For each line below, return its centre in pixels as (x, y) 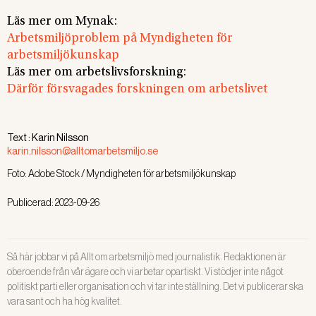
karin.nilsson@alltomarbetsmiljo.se (83, 151)
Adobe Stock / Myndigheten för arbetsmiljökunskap (132, 173)
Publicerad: (31, 202)
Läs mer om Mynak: (62, 22)
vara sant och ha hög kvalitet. (65, 301)
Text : (19, 137)
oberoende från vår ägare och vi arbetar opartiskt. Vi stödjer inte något (145, 271)
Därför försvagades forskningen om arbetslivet (137, 89)
